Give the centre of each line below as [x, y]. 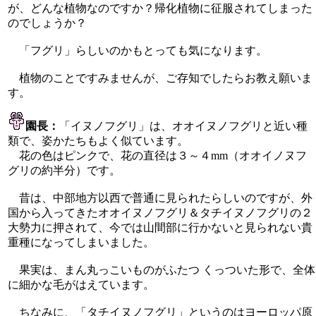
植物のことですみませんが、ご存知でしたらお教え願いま [160, 78]
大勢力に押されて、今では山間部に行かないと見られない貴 [160, 227]
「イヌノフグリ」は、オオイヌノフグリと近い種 [183, 126]
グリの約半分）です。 [64, 170]
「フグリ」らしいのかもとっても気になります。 [138, 50]
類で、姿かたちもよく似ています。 [98, 140]
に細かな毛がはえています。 [81, 284]
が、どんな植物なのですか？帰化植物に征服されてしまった [160, 8]
